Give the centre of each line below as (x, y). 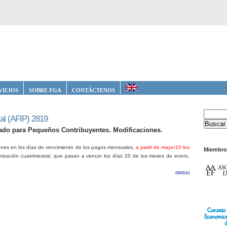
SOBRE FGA (45, 90)
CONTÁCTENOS (93, 90)
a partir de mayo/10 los (162, 147)
